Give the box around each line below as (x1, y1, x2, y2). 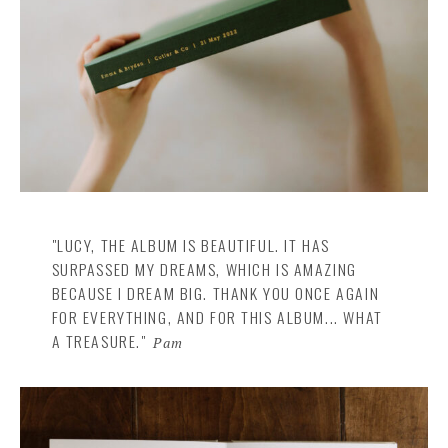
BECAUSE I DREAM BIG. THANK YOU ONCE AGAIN (51, 281, 380, 306)
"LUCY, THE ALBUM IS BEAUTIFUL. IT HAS (51, 233, 330, 258)
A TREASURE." (51, 329, 147, 354)
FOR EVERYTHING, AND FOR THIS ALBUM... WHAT (51, 305, 383, 330)
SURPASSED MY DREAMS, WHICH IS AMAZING (51, 257, 357, 282)
